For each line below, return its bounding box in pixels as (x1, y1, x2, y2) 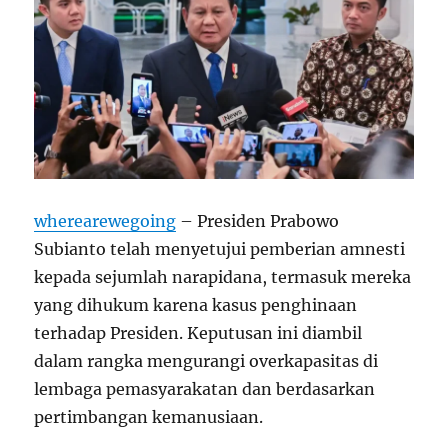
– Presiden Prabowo (176, 211, 340, 232)
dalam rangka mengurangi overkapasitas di (34, 351, 379, 372)
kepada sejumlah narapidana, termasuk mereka (34, 267, 412, 288)
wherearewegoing (34, 211, 177, 232)
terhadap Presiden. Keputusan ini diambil (34, 323, 363, 344)
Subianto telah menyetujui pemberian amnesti (34, 239, 406, 260)
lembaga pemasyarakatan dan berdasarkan (34, 379, 376, 400)
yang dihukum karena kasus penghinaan (34, 295, 358, 316)
